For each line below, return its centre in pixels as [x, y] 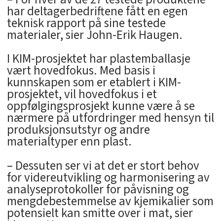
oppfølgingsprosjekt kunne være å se [101, 106]
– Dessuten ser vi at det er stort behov [103, 166]
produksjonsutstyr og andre [78, 130]
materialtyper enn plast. [69, 142]
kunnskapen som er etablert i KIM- [94, 83]
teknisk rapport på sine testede [86, 23]
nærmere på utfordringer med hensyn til [110, 118]
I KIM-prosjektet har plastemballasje [98, 59]
